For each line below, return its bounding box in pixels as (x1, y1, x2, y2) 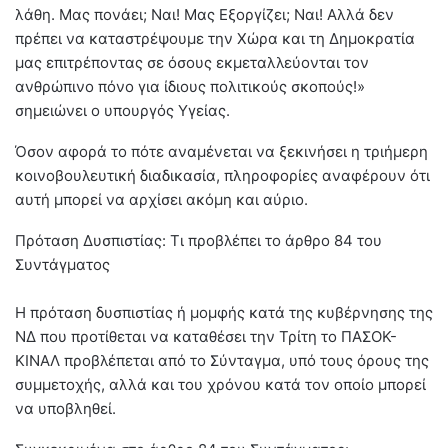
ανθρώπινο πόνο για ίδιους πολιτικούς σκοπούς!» (15, 77, 365, 97)
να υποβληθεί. (15, 399, 116, 419)
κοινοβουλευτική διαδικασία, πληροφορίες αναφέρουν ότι (15, 166, 430, 186)
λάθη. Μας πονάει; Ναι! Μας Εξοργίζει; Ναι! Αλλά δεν (15, 5, 394, 25)
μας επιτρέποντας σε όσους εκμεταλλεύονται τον (15, 53, 369, 73)
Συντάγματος (15, 255, 110, 275)
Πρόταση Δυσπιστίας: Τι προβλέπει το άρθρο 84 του (15, 231, 382, 251)
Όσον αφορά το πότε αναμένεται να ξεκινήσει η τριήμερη (15, 142, 428, 162)
